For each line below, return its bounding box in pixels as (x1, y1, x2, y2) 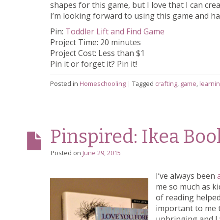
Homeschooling (80, 79, 126, 88)
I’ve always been (156, 170, 217, 182)
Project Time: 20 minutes (50, 37, 141, 48)
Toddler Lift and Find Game (65, 26, 165, 37)
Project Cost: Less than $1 (50, 48, 145, 59)
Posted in (50, 79, 80, 88)
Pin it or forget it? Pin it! (50, 58, 137, 70)
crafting (155, 79, 177, 88)
